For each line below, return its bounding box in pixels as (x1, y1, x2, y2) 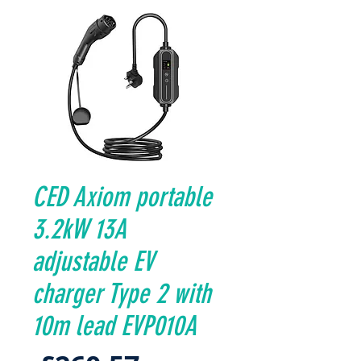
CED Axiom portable (32, 180, 212, 214)
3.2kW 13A (32, 213, 127, 246)
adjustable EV (32, 245, 154, 278)
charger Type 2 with (32, 277, 211, 310)
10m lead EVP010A (32, 309, 197, 342)
